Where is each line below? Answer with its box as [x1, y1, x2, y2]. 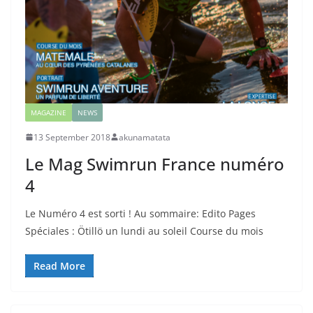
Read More [34, 259, 85, 272]
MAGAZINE [31, 107, 66, 117]
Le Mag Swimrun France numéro [25, 152, 284, 175]
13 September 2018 [34, 131, 110, 143]
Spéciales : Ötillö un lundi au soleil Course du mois [25, 224, 263, 238]
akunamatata [119, 131, 170, 143]
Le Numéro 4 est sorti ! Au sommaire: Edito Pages [25, 206, 256, 220]
